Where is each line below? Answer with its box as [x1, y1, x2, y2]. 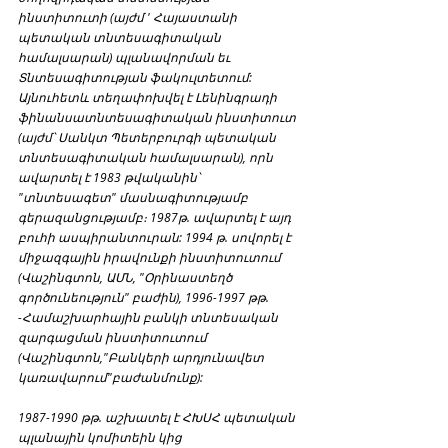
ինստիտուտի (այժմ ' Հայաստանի [18, 8, 240, 25]
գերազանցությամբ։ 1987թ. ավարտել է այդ [18, 208, 294, 225]
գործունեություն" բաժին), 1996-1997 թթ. [18, 288, 272, 305]
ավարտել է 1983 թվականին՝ [18, 168, 203, 185]
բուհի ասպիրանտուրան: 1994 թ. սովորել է [18, 228, 294, 245]
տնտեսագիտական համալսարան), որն [18, 148, 276, 165]
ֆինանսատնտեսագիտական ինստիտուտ [18, 108, 299, 125]
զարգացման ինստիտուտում [18, 328, 210, 345]
